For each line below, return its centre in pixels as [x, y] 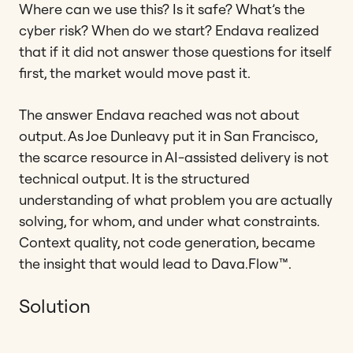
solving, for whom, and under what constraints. [169, 221]
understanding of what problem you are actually [176, 199]
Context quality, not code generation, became [167, 242]
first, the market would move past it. [135, 72]
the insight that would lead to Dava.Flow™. [155, 263]
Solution [55, 305]
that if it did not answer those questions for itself [175, 51]
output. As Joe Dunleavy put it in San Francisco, [168, 136]
